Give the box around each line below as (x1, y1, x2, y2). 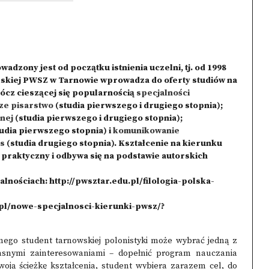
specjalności (136, 88, 190, 98)
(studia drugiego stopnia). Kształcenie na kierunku (5, 138, 222, 149)
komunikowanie (113, 125, 180, 136)
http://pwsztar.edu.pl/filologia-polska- (49, 176, 214, 187)
